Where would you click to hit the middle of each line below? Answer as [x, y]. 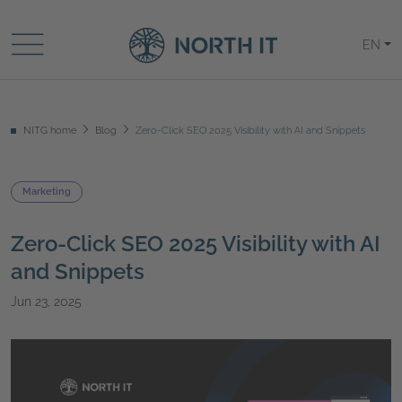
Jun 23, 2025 [46, 301]
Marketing [47, 192]
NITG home [50, 131]
